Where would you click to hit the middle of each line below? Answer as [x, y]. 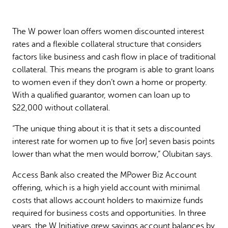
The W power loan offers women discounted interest [108, 31]
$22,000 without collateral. [61, 108]
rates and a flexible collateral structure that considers [107, 44]
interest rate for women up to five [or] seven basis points [113, 142]
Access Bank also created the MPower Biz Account [104, 175]
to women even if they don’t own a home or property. [110, 82]
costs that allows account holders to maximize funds [108, 201]
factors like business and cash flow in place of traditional [114, 57]
